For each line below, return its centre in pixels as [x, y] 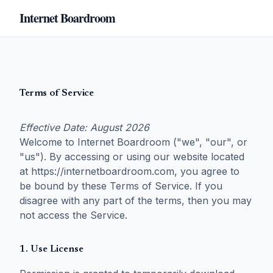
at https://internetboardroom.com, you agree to [129, 171]
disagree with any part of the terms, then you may [136, 200]
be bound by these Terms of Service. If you [121, 186]
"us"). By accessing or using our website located [132, 157]
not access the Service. [73, 215]
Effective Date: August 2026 [84, 127]
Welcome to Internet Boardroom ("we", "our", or [133, 142]
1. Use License [51, 249]
